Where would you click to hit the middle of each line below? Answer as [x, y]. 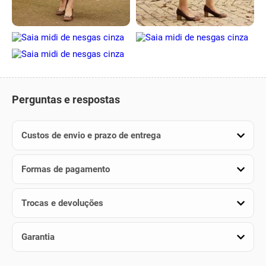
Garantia [38, 237]
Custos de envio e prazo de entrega [91, 135]
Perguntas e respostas [66, 99]
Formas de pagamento [66, 169]
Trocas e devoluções [62, 203]
